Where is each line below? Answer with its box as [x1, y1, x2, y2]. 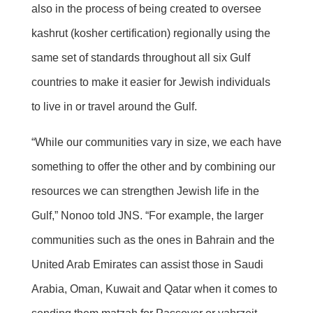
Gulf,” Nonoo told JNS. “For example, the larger [31, 210, 263, 222]
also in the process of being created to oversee [31, 3, 261, 15]
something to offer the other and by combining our [31, 161, 275, 173]
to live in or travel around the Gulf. [31, 101, 197, 113]
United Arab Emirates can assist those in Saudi [31, 259, 263, 271]
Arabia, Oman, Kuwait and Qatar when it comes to [31, 283, 277, 296]
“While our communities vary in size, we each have [31, 136, 282, 149]
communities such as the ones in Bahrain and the [31, 234, 275, 247]
